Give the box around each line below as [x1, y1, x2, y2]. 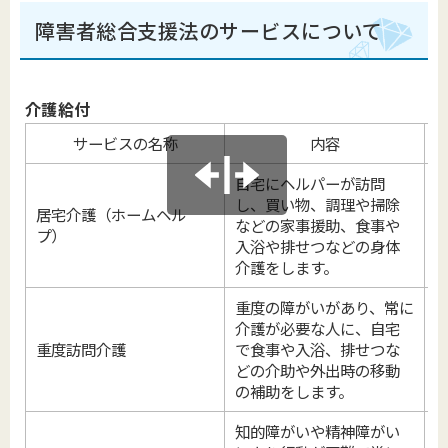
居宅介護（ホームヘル [35, 203, 186, 225]
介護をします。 [234, 256, 338, 278]
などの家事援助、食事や [234, 214, 400, 236]
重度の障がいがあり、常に [234, 296, 414, 318]
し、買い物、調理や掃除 [234, 193, 400, 215]
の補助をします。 [234, 380, 353, 402]
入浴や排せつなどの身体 [234, 235, 400, 257]
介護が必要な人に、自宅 [234, 317, 400, 339]
